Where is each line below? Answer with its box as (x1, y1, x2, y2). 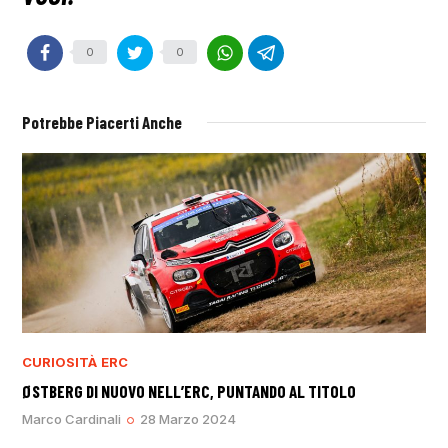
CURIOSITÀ (22, 353, 98, 370)
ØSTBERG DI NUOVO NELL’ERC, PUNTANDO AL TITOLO (22, 380, 357, 401)
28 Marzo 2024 (140, 410, 237, 427)
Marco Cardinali (22, 410, 122, 427)
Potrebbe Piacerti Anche (22, 111, 183, 132)
